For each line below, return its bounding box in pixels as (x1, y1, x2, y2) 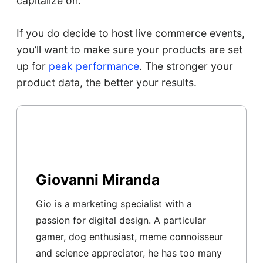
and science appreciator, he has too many (35, 247, 222, 259)
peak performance (48, 60, 139, 72)
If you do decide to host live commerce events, (16, 27, 245, 39)
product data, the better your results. (16, 76, 197, 89)
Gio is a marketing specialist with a (35, 198, 192, 210)
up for (16, 60, 49, 72)
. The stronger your (139, 60, 233, 72)
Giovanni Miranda (35, 171, 160, 188)
